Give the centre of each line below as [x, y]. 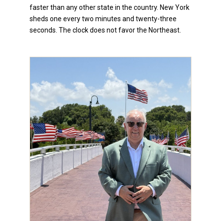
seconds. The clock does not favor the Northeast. [105, 30]
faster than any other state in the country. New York [110, 7]
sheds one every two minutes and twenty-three [103, 18]
